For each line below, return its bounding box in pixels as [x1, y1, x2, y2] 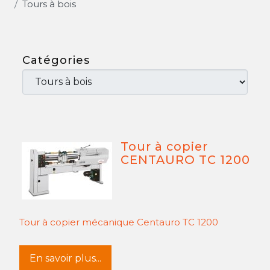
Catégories [22, 53, 90, 67]
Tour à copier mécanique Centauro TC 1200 [19, 216, 218, 228]
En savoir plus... [30, 253, 101, 265]
